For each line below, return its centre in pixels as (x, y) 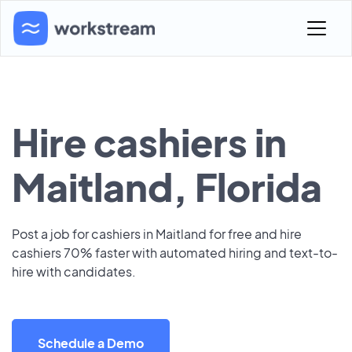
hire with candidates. (74, 271)
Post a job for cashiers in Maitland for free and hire (157, 234)
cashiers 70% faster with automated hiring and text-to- (175, 253)
